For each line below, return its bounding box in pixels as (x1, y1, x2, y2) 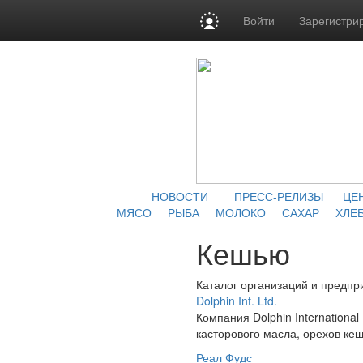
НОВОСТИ (152, 188, 208, 204)
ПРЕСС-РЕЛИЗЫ (234, 188, 323, 204)
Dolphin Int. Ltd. (196, 293, 277, 309)
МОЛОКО (215, 204, 266, 220)
